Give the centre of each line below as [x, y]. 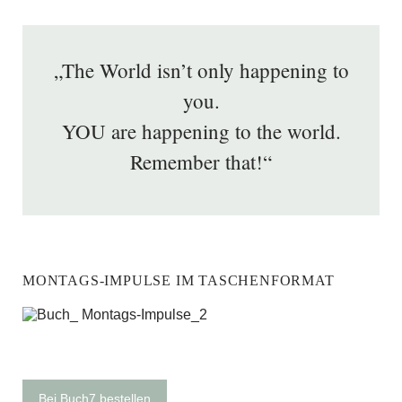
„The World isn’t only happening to [201, 70]
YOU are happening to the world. [201, 131]
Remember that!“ [201, 161]
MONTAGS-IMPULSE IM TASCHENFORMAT [179, 280]
